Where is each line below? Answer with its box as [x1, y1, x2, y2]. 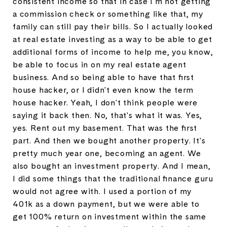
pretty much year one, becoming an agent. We [13, 147, 201, 159]
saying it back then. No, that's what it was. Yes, [13, 109, 203, 121]
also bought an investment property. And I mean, [13, 160, 211, 171]
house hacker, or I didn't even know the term [13, 84, 194, 95]
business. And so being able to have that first [13, 71, 194, 83]
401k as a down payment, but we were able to [13, 198, 200, 209]
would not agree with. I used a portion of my [13, 185, 192, 197]
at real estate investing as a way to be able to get [13, 33, 212, 45]
